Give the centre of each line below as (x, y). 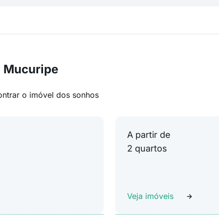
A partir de (149, 135)
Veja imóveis (150, 196)
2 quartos (147, 148)
